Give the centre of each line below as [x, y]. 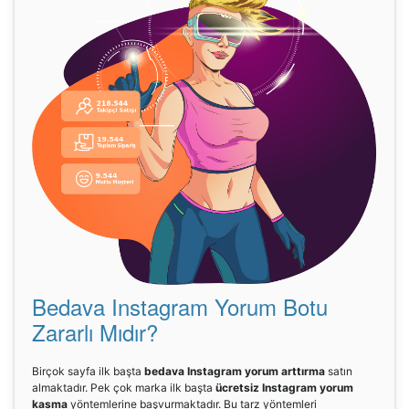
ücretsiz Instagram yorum [284, 387]
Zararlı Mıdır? [95, 331]
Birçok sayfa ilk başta [88, 371]
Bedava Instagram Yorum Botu [180, 306]
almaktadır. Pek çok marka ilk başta [124, 387]
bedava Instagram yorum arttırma [235, 371]
